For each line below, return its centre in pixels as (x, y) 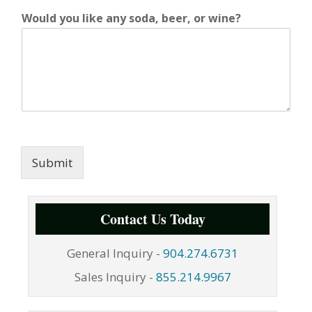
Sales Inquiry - (114, 276)
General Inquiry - (114, 253)
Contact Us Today (153, 219)
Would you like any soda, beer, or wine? (131, 18)
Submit (52, 162)
